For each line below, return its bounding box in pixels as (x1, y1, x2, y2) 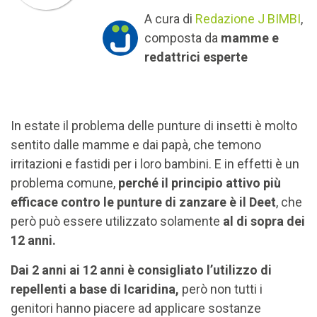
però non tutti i (179, 282, 263, 296)
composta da (144, 30, 221, 45)
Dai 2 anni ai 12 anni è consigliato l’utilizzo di (11, 263, 272, 277)
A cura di (144, 11, 195, 26)
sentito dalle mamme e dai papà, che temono (11, 137, 261, 152)
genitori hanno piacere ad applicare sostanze (11, 301, 261, 316)
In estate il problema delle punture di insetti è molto (11, 118, 297, 133)
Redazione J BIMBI (195, 11, 301, 26)
